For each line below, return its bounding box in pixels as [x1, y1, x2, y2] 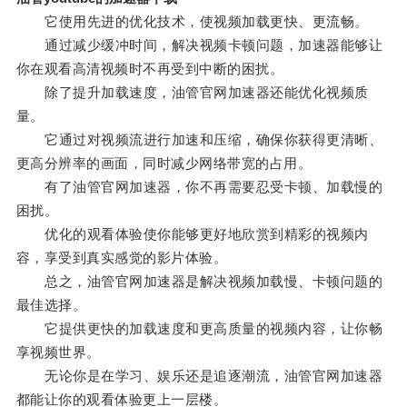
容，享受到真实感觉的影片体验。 [15, 250, 228, 266]
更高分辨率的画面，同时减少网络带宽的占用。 [15, 155, 313, 172]
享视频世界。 [15, 344, 101, 361]
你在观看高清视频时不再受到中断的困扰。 [15, 61, 284, 77]
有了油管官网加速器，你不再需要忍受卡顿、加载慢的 [15, 179, 383, 195]
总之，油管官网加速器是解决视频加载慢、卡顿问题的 [15, 273, 383, 290]
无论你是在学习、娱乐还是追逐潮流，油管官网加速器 [15, 368, 383, 384]
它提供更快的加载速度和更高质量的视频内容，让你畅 [15, 321, 383, 337]
